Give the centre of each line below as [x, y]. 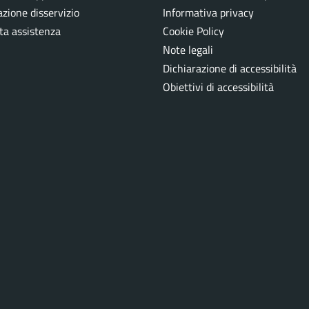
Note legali [188, 50]
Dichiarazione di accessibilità [229, 69]
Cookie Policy [193, 31]
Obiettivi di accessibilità [218, 87]
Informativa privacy [208, 13]
